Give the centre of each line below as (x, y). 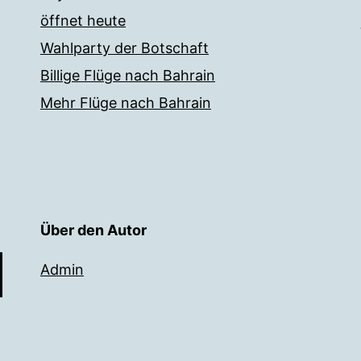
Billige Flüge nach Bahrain (128, 76)
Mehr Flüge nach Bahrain (126, 103)
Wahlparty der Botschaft (124, 48)
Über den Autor (93, 230)
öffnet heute (83, 21)
